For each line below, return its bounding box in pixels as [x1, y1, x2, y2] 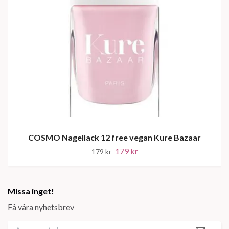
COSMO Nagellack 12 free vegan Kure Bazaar [28, 132, 201, 143]
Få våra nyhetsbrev [8, 202, 74, 212]
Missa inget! [8, 186, 54, 196]
